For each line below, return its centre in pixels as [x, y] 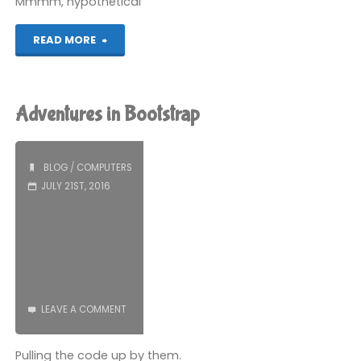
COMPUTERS [104, 167]
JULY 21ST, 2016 [75, 186]
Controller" [137, 104]
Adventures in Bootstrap [108, 115]
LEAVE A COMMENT [83, 310]
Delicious [133, 71]
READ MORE [64, 39]
